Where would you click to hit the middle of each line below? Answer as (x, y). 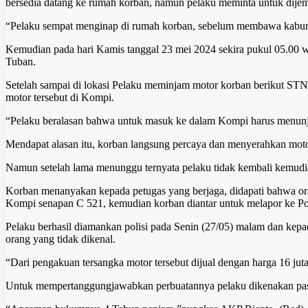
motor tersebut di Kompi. (60, 98)
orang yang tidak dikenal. (60, 239)
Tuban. (21, 62)
